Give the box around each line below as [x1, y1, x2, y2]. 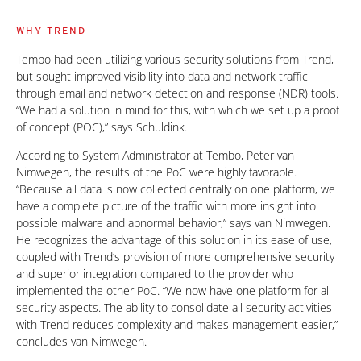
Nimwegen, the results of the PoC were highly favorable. [16, 164, 297, 180]
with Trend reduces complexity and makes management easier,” [16, 317, 338, 332]
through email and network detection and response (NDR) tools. [16, 85, 338, 101]
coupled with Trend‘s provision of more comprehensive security [16, 249, 334, 264]
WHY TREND [16, 24, 86, 36]
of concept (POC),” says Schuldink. [16, 119, 187, 135]
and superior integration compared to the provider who [16, 266, 293, 281]
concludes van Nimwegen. [16, 334, 147, 349]
